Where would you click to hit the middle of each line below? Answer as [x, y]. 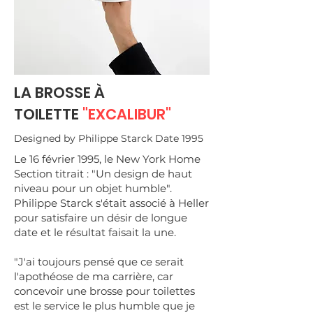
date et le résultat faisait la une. [95, 232]
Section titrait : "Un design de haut [103, 174]
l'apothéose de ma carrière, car [94, 276]
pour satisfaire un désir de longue [101, 218]
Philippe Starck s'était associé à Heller [111, 203]
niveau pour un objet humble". [93, 188]
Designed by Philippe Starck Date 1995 [109, 138]
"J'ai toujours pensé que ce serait [99, 262]
